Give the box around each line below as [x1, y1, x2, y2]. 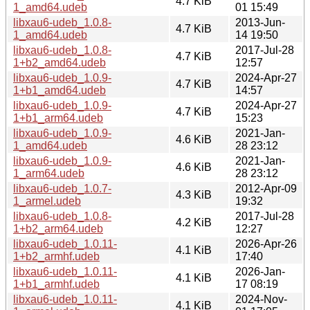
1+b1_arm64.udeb [13, 111, 103, 124]
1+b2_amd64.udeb [13, 56, 106, 69]
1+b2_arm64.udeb [13, 222, 103, 235]
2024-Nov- [235, 293, 287, 305]
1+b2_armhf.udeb [13, 250, 100, 262]
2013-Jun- [235, 16, 285, 28]
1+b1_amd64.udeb [13, 84, 106, 96]
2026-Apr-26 [235, 237, 297, 250]
